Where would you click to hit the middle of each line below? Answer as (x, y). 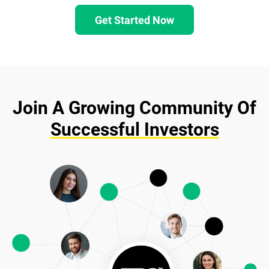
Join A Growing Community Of (134, 108)
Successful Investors (134, 130)
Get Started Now (134, 20)
